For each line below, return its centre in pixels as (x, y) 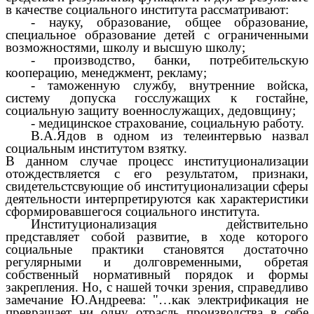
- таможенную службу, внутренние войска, (170, 85)
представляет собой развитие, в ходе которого (157, 236)
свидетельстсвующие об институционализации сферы (157, 186)
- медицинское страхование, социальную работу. (168, 123)
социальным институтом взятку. (96, 148)
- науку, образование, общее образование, (170, 22)
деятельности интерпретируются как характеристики (157, 198)
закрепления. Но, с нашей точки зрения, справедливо (157, 287)
